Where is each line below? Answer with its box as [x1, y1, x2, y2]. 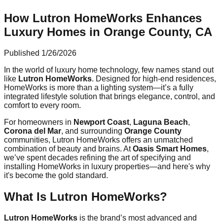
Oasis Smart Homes [133, 144, 207, 153]
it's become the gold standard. [4, 171, 108, 180]
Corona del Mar [4, 126, 61, 135]
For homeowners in [4, 117, 74, 126]
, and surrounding [61, 126, 124, 135]
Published [4, 48, 41, 57]
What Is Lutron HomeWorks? [4, 189, 167, 203]
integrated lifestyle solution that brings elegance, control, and [4, 92, 215, 101]
